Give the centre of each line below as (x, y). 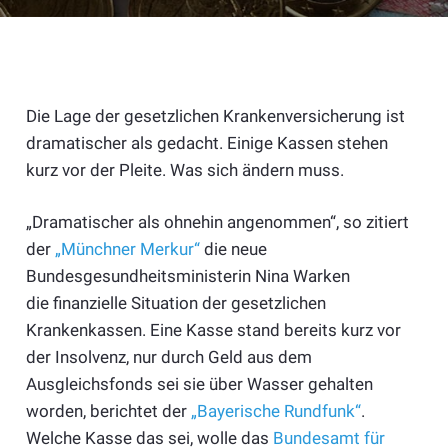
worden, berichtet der (108, 411)
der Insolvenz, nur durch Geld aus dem (168, 357)
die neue (233, 249)
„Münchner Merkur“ (127, 249)
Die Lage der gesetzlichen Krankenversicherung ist (215, 115)
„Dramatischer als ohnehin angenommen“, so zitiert (217, 222)
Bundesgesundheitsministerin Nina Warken (187, 276)
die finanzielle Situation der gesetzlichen (175, 303)
